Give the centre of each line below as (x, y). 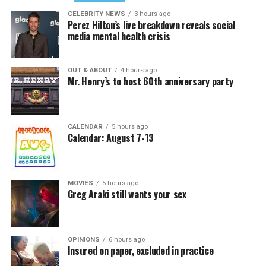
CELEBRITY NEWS (96, 14)
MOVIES (80, 183)
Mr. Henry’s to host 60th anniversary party (150, 81)
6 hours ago (126, 240)
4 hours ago (138, 70)
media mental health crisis (119, 36)
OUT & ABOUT (89, 70)
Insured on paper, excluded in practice (140, 251)
